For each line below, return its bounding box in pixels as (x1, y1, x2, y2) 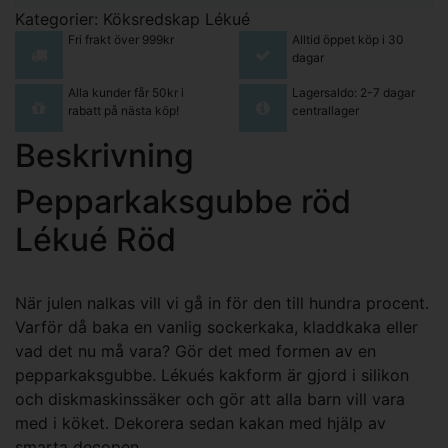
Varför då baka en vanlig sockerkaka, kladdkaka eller (15, 316, 418, 337)
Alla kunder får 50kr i (67, 84, 184, 100)
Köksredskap (103, 9, 200, 29)
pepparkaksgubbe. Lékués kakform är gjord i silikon (15, 364, 409, 385)
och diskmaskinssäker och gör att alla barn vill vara (15, 388, 405, 409)
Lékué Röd (15, 219, 176, 259)
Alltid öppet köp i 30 (291, 32, 404, 47)
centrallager (291, 102, 359, 118)
